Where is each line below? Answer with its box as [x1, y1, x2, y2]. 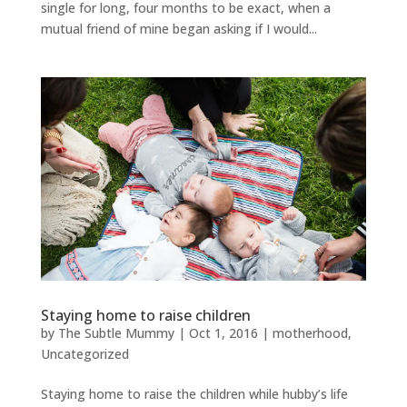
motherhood [272, 324, 348, 342]
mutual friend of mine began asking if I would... [40, 20, 317, 38]
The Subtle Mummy [57, 324, 174, 342]
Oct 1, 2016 [188, 324, 258, 342]
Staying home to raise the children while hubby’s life [40, 385, 348, 403]
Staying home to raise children [40, 305, 251, 326]
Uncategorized [40, 345, 129, 363]
